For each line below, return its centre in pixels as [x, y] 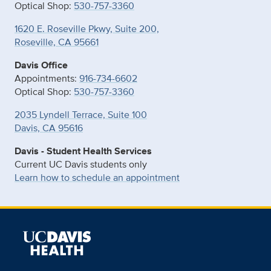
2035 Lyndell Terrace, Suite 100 [81, 114]
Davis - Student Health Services [83, 151]
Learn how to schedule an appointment [97, 177]
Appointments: [47, 78]
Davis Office [41, 65]
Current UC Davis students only [81, 164]
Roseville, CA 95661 [57, 42]
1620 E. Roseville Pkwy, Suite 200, [87, 28]
